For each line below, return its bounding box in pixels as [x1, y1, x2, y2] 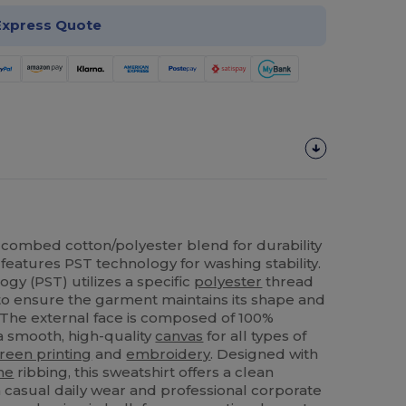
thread [262, 273, 314, 291]
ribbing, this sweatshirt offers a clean [14, 363, 275, 382]
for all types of [203, 327, 307, 345]
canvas [155, 327, 204, 345]
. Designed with [210, 345, 319, 363]
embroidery [126, 345, 211, 363]
